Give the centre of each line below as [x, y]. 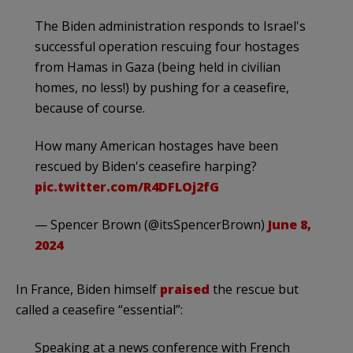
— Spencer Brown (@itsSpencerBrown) [151, 224]
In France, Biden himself [88, 289]
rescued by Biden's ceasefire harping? [146, 166]
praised [185, 289]
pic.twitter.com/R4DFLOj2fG [127, 186]
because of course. [90, 108]
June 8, [290, 224]
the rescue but [254, 289]
